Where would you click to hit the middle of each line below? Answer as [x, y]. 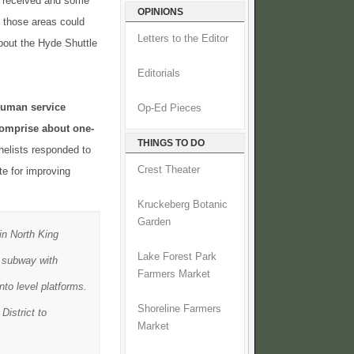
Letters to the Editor [183, 39]
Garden [154, 222]
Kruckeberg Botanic [183, 205]
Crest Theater [169, 170]
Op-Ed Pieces [169, 109]
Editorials [159, 74]
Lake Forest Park [177, 257]
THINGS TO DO [171, 143]
